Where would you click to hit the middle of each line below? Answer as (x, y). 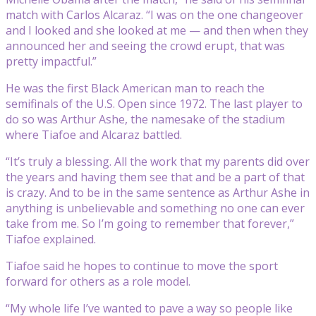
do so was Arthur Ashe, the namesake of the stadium (145, 119)
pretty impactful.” (51, 61)
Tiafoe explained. (51, 239)
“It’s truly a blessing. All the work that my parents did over (158, 161)
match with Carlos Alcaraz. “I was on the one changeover (154, 14)
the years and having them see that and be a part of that (155, 177)
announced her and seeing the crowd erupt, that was (145, 45)
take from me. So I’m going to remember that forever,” (150, 223)
